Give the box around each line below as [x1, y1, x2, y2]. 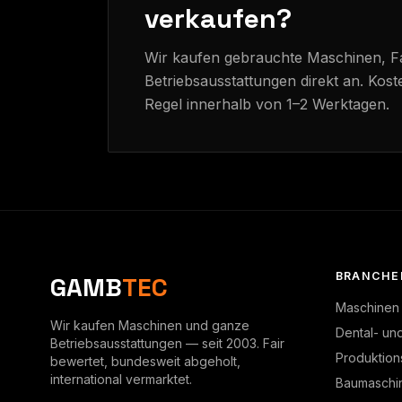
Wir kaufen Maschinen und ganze [50, 317, 249, 333]
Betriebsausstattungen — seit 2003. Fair [50, 335, 284, 351]
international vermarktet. [50, 371, 192, 387]
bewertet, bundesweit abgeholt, [50, 353, 240, 369]
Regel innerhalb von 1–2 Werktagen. [144, 94, 389, 113]
